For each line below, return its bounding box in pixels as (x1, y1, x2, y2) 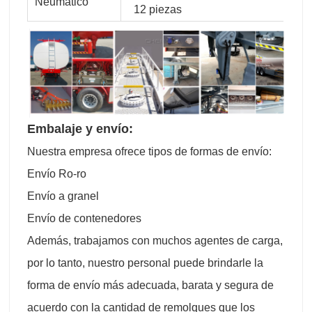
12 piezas (128, 3, 182, 15)
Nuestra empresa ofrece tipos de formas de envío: (27, 146, 272, 158)
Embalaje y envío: (27, 122, 133, 136)
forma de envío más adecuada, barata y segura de (27, 279, 274, 292)
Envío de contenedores (27, 212, 141, 225)
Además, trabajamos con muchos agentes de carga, (27, 235, 283, 247)
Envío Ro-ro (27, 168, 86, 180)
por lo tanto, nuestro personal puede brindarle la (27, 257, 263, 270)
